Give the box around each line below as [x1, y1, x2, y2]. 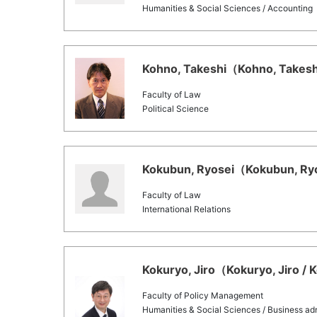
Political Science [142, 103, 209, 114]
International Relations [142, 204, 231, 214]
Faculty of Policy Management [142, 290, 263, 301]
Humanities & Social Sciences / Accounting [142, 3, 313, 13]
